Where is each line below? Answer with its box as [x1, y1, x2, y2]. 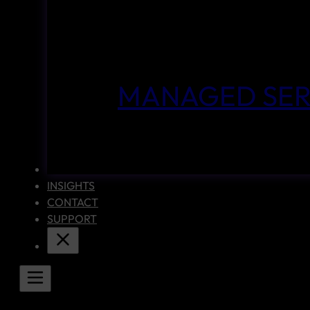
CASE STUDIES [47, 162, 120, 176]
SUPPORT [47, 212, 97, 226]
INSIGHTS [47, 179, 95, 192]
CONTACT [47, 195, 98, 209]
